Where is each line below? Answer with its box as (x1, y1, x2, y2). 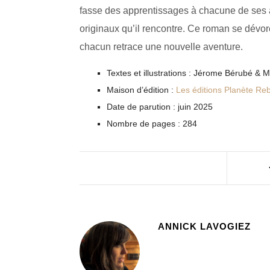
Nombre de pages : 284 (107, 119, 197, 129)
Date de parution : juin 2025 (107, 102, 213, 112)
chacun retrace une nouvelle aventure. (80, 42, 243, 52)
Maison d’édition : (107, 85, 176, 95)
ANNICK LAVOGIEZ (158, 221, 251, 232)
